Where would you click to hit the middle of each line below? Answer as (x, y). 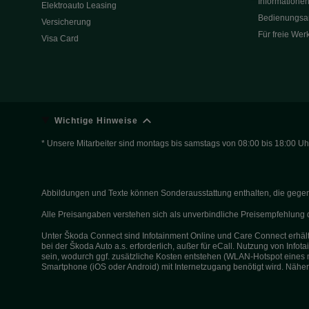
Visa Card (60, 39)
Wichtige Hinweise (97, 120)
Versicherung (66, 22)
